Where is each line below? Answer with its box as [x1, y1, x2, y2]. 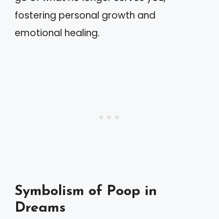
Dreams [15, 200, 66, 215]
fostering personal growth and [15, 9, 155, 22]
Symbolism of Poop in [15, 184, 157, 198]
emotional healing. [15, 26, 100, 40]
